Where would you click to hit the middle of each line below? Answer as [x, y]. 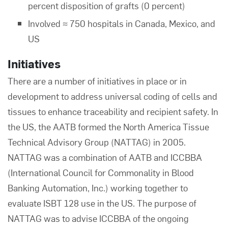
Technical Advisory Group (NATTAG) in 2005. [97, 142]
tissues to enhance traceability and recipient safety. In [113, 111]
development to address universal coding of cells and [112, 96]
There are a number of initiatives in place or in [97, 81]
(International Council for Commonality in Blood [101, 172]
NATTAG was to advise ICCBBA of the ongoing [98, 218]
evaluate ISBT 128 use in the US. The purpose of [102, 203]
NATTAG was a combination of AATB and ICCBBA [105, 157]
